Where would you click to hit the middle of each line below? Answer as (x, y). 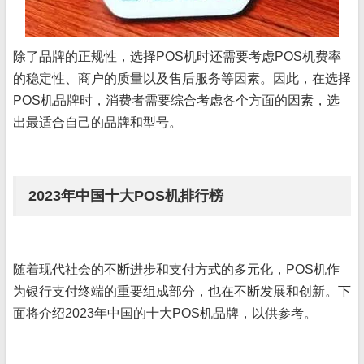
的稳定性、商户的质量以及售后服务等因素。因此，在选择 (182, 79)
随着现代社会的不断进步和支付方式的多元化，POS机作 (176, 270)
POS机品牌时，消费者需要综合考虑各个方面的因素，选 (176, 101)
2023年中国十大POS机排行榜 (126, 196)
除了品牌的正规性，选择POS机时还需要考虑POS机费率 (177, 57)
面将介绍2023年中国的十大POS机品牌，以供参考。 (165, 314)
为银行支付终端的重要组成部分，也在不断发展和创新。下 (182, 292)
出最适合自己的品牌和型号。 (97, 123)
